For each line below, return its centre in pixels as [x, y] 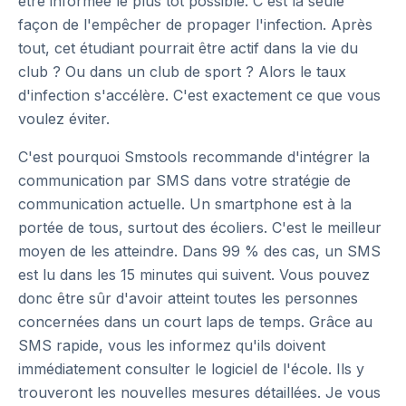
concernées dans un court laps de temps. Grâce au [195, 322]
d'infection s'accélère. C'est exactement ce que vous [199, 95]
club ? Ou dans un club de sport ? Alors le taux [182, 72]
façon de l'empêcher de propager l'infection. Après [195, 24]
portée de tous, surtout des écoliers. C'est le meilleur [200, 227]
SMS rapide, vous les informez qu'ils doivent [172, 345]
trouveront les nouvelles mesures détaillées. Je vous [199, 392]
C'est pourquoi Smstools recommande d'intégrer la [194, 157]
